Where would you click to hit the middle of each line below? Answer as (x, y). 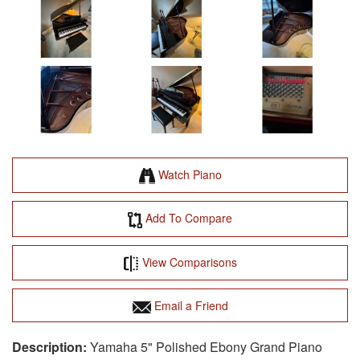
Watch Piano (188, 175)
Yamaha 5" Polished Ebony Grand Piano (205, 347)
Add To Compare (187, 218)
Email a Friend (189, 306)
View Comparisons (188, 262)
